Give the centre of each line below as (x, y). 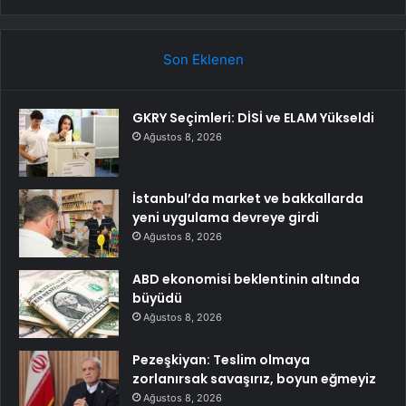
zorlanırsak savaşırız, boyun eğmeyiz (254, 378)
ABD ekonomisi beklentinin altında (246, 279)
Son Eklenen (203, 59)
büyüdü (157, 298)
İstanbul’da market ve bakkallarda (248, 198)
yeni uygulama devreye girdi (226, 217)
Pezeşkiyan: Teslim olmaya (221, 359)
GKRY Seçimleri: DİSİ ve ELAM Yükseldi (253, 117)
